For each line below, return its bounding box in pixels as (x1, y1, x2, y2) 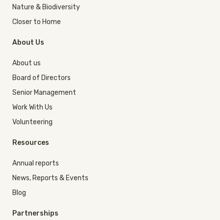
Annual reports (12, 159, 59, 168)
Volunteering (12, 118, 53, 127)
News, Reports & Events (12, 174, 88, 183)
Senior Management (12, 88, 76, 97)
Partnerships (12, 209, 58, 218)
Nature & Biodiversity (12, 3, 80, 12)
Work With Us (12, 103, 53, 112)
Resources (12, 138, 49, 147)
